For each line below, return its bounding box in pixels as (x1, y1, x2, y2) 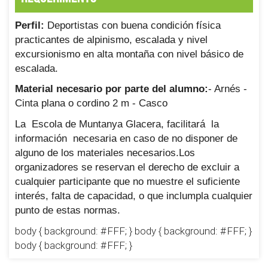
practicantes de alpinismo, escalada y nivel (15, 33, 208, 45)
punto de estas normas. (15, 204, 120, 216)
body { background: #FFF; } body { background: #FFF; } (15, 224, 252, 237)
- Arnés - (208, 83, 247, 95)
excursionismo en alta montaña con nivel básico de (15, 48, 243, 60)
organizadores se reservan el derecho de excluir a (15, 161, 239, 173)
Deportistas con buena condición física (44, 19, 221, 31)
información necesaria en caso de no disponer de (15, 132, 237, 144)
